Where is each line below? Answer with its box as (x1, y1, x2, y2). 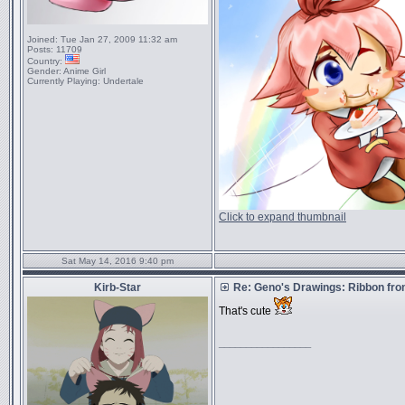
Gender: (27, 66, 61, 76)
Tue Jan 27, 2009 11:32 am (58, 34, 177, 44)
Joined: (27, 34, 58, 44)
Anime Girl (61, 66, 106, 76)
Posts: (27, 44, 53, 54)
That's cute (219, 305, 274, 317)
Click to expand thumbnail (219, 211, 346, 223)
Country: (27, 56, 62, 66)
